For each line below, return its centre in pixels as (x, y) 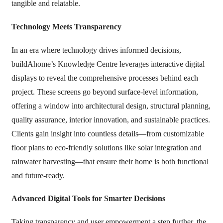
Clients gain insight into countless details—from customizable (108, 133)
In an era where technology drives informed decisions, (96, 50)
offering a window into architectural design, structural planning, (111, 106)
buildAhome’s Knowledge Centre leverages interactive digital (108, 64)
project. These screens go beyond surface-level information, (105, 92)
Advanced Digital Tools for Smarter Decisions (88, 199)
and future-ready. (38, 175)
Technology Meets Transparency (66, 27)
